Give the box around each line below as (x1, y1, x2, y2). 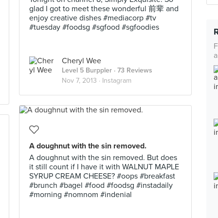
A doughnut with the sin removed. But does (29, 153, 177, 163)
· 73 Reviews (112, 66, 152, 74)
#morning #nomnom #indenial (29, 190, 132, 200)
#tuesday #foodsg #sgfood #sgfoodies (29, 22, 159, 32)
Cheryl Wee (62, 56, 101, 66)
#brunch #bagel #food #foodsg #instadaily (29, 181, 173, 190)
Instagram (102, 76, 131, 85)
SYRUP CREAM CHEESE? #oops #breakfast (29, 171, 175, 181)
